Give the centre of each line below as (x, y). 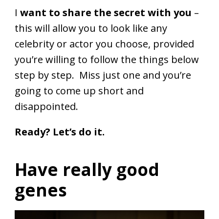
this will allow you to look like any (91, 28)
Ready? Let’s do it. (60, 132)
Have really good (87, 170)
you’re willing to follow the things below (107, 60)
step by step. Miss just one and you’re (103, 75)
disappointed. (46, 107)
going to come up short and (79, 91)
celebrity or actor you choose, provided (104, 44)
